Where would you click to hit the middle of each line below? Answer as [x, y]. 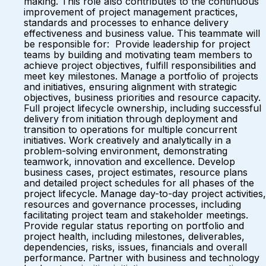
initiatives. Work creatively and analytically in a [127, 140]
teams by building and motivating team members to [138, 55]
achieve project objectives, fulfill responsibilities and [140, 65]
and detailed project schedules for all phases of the [139, 183]
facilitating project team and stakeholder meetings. [136, 215]
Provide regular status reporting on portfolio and [134, 226]
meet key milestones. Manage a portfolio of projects [141, 76]
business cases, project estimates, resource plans [136, 172]
